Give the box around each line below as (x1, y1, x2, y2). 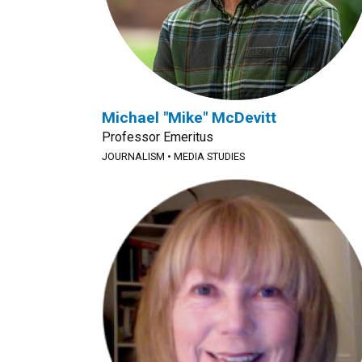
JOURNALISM (102, 150, 165, 162)
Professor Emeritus (102, 129, 213, 145)
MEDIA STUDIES (174, 150, 245, 162)
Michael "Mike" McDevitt (102, 108, 276, 127)
